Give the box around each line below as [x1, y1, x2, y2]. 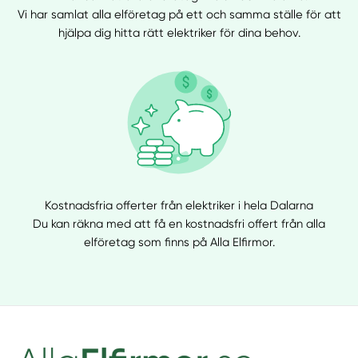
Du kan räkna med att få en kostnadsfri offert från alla [33, 217, 325, 232]
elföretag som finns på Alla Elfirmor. [83, 235, 275, 250]
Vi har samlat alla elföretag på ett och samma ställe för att [17, 6, 341, 22]
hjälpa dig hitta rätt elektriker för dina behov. [58, 25, 300, 40]
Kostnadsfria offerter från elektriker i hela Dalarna [45, 198, 313, 213]
